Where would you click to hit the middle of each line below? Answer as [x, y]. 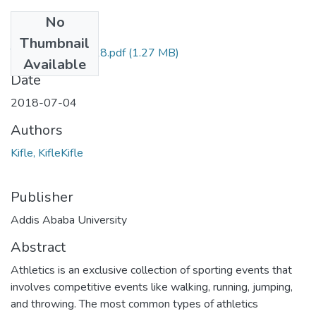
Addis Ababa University [69, 220]
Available [55, 64]
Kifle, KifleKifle [47, 153]
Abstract [38, 247]
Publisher [42, 197]
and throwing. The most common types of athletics [134, 304]
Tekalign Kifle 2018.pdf [68, 53]
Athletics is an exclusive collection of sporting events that [151, 270]
